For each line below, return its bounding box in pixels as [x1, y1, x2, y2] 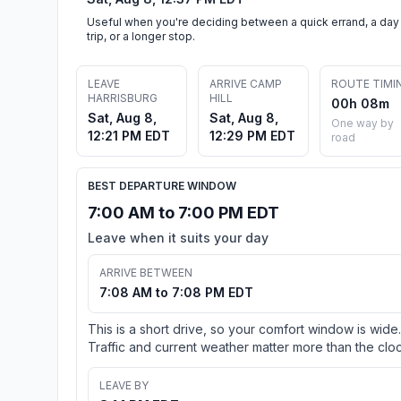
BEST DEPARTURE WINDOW [88, 178, 236, 192]
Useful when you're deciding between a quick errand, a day [87, 14, 399, 29]
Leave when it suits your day [88, 229, 269, 245]
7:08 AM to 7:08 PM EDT [99, 284, 253, 300]
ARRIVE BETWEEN [99, 265, 192, 279]
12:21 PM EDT [88, 127, 170, 143]
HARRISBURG [88, 90, 158, 105]
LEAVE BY [99, 378, 149, 392]
